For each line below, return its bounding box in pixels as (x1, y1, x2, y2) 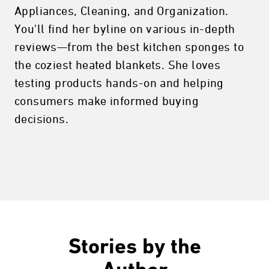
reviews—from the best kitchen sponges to (14, 41, 244, 53)
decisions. (14, 113, 69, 125)
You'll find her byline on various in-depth (14, 23, 235, 35)
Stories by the (68, 237, 201, 259)
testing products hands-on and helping (14, 77, 224, 89)
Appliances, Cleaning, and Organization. (14, 5, 229, 17)
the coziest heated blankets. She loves (14, 59, 221, 71)
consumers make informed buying (14, 95, 199, 107)
